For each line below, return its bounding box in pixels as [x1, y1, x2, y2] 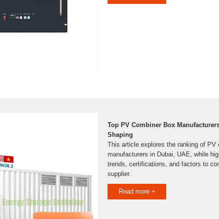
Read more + [118, 188, 155, 195]
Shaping [108, 131, 133, 138]
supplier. [108, 170, 131, 177]
